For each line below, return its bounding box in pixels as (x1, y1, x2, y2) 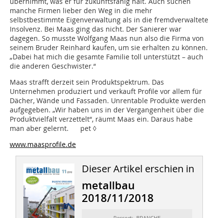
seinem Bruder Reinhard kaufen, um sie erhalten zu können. (10, 43, 208, 53)
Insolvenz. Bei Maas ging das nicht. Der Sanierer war (10, 24, 182, 34)
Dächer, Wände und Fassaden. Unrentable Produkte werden (10, 96, 206, 106)
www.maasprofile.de (10, 140, 76, 149)
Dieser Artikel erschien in (81, 162, 194, 176)
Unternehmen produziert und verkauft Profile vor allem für (10, 87, 202, 96)
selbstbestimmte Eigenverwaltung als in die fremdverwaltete (10, 15, 208, 25)
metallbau (81, 178, 135, 193)
